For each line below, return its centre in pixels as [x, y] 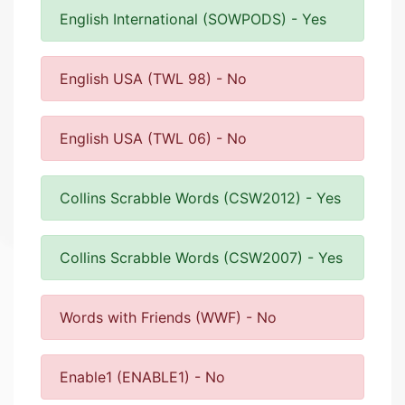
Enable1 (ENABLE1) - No [142, 377]
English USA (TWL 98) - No [153, 79]
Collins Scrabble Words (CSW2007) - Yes [201, 258]
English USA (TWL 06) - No [153, 138]
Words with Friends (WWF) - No [168, 317]
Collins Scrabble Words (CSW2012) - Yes [200, 198]
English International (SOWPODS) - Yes [193, 19]
